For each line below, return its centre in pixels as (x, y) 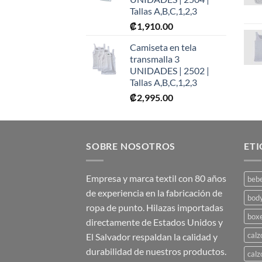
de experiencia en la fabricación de (154, 192)
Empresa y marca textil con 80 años (156, 178)
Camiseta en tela (163, 47)
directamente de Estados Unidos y (154, 222)
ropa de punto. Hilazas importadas (155, 207)
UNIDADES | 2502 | (170, 71)
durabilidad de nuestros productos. (156, 251)
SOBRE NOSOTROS (131, 146)
